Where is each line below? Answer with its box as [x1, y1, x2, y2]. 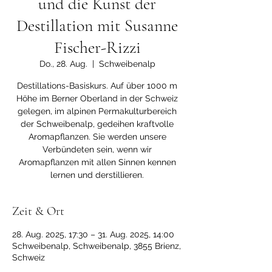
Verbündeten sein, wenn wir [42, 144, 152, 154]
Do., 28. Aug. [39, 59, 87, 69]
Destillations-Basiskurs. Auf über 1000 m [17, 81, 177, 90]
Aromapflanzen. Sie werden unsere [28, 132, 166, 141]
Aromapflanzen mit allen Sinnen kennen [18, 157, 176, 167]
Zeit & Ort [12, 204, 64, 219]
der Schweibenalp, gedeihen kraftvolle [21, 119, 174, 129]
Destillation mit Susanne [16, 15, 178, 36]
